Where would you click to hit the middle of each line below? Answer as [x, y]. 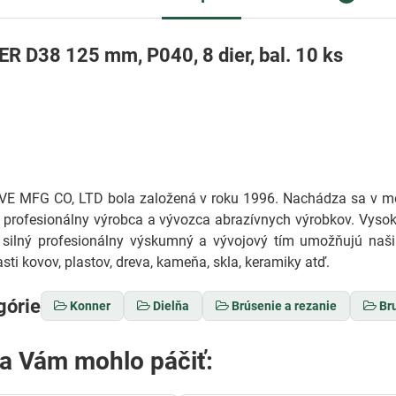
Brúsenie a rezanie [285, 306]
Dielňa [171, 306]
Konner [91, 306]
